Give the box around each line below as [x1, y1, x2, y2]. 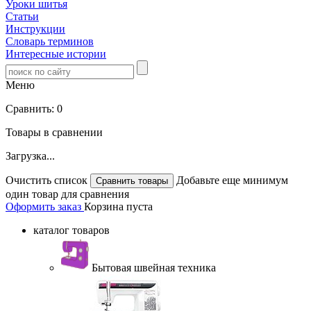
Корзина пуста [84, 201, 153, 212]
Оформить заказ [6, 201, 84, 212]
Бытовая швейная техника [92, 262, 216, 274]
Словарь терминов [6, 35, 94, 47]
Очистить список [6, 174, 87, 186]
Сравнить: [6, 103, 57, 115]
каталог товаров [33, 224, 110, 236]
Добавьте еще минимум [176, 174, 288, 186]
